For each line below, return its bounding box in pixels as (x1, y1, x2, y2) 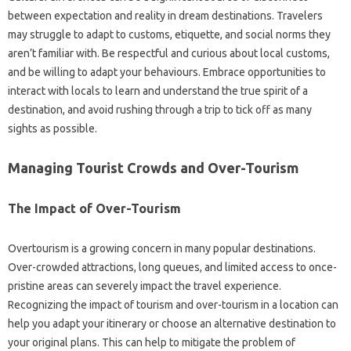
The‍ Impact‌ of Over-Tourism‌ (8, 201, 181, 215)
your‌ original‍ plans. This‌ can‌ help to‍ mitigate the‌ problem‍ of (8, 336, 295, 349)
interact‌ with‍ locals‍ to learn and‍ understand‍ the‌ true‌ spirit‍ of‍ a (8, 85, 308, 97)
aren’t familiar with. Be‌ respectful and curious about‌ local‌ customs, (8, 47, 330, 60)
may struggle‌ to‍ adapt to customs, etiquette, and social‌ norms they (8, 28, 331, 41)
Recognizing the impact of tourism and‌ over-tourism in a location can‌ (8, 299, 338, 311)
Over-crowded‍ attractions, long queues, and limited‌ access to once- (8, 261, 337, 273)
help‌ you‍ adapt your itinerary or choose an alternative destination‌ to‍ (8, 317, 336, 330)
